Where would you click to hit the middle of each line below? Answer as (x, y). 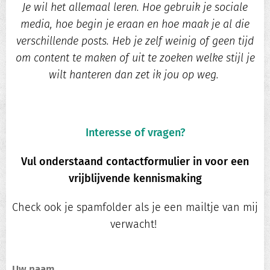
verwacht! (135, 224)
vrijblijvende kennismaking (135, 179)
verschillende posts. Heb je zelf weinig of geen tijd (135, 41)
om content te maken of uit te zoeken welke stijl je (135, 58)
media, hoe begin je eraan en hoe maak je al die (135, 24)
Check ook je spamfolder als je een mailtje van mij (135, 208)
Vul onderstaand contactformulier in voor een (135, 162)
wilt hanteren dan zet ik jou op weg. (135, 75)
